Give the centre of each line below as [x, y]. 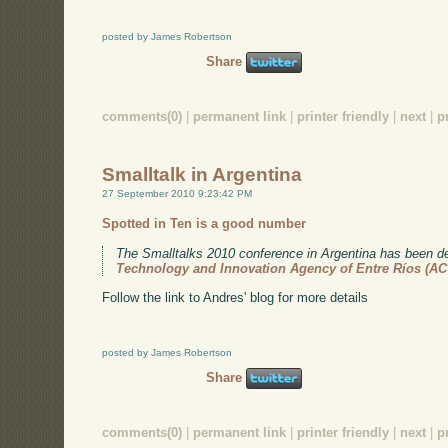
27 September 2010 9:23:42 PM [177, 194]
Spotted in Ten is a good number [204, 223]
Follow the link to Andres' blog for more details [235, 298]
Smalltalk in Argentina [202, 175]
